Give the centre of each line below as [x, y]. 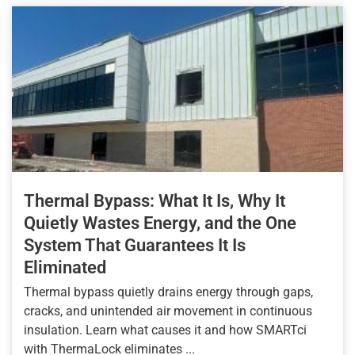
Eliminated [65, 268]
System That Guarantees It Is [135, 246]
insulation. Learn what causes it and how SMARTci [165, 330]
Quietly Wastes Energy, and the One [160, 223]
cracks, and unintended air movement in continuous [168, 311]
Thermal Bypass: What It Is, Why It [155, 201]
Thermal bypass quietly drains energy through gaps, [168, 292]
